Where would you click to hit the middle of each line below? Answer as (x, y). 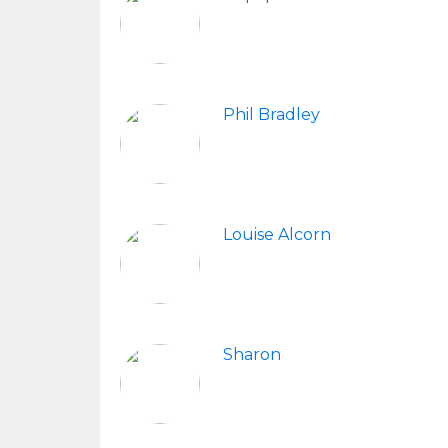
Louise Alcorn (277, 234)
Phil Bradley (271, 114)
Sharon (252, 354)
